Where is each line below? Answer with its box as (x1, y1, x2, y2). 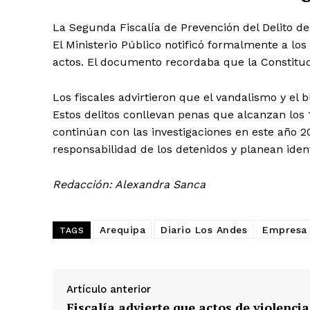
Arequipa (100, 224, 145, 236)
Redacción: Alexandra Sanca (53, 178, 206, 192)
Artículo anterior (66, 283, 151, 296)
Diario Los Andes (161, 224, 247, 236)
